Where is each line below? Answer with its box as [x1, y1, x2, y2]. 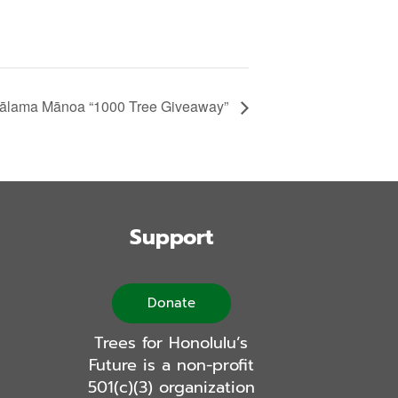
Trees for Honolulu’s [94, 330, 249, 356]
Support [129, 221, 213, 254]
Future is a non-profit [88, 353, 254, 378]
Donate [147, 293, 195, 314]
